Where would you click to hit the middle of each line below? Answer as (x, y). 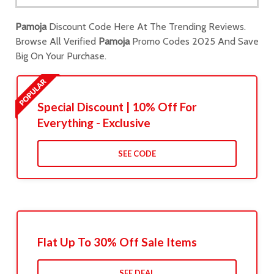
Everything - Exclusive (94, 123)
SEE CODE (137, 154)
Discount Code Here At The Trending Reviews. (146, 27)
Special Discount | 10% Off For (117, 107)
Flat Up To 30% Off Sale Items (117, 242)
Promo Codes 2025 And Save (194, 42)
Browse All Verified (57, 42)
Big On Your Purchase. (61, 56)
